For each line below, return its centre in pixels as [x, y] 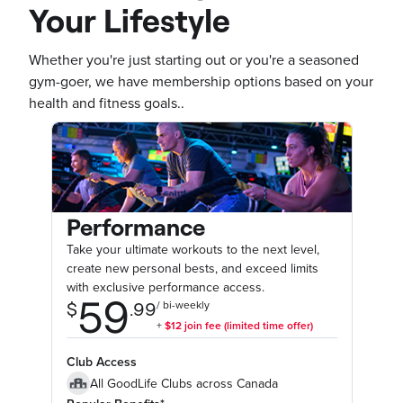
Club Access [101, 363]
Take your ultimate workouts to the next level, [193, 250]
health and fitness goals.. [107, 104]
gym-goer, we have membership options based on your [201, 82]
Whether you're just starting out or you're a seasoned [194, 61]
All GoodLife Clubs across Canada [184, 383]
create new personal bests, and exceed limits [192, 269]
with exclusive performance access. [165, 288]
